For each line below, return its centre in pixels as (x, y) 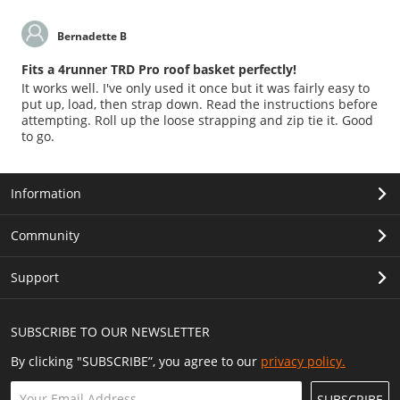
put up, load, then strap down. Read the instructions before (200, 104)
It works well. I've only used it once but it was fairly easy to (196, 87)
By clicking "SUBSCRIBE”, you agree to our (135, 361)
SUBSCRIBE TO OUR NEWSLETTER (110, 331)
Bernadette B (92, 37)
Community (45, 235)
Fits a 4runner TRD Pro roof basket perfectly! (159, 69)
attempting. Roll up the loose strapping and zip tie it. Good (197, 120)
